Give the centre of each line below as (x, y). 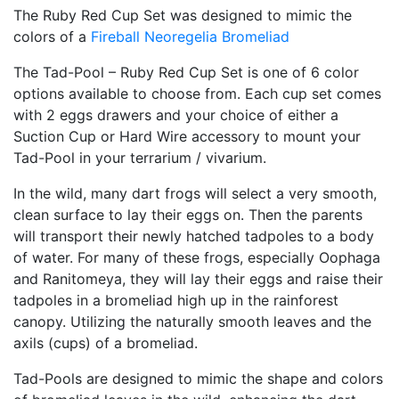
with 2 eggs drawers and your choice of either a (176, 115)
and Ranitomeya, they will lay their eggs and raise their (198, 279)
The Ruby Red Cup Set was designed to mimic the (183, 16)
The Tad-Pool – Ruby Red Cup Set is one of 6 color (186, 73)
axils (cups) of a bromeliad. (106, 343)
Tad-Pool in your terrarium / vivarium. (140, 158)
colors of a (52, 37)
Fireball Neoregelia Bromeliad (190, 37)
